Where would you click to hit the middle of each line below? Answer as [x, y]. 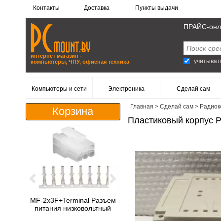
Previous [46, 182]
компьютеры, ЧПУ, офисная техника [80, 62]
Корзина [73, 111]
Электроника [127, 89]
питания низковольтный [73, 208]
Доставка [97, 8]
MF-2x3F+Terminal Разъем [73, 200]
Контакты [46, 8]
